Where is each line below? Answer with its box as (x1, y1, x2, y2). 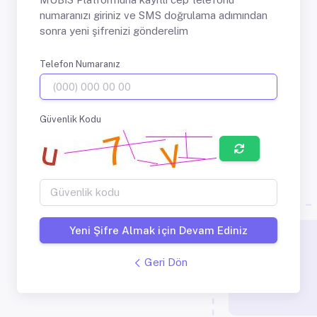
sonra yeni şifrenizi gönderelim (40, 24, 188, 37)
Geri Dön (144, 256, 188, 269)
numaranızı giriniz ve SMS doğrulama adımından (40, 8, 267, 21)
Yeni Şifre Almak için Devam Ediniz (69, 224, 248, 236)
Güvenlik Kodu (40, 114, 101, 125)
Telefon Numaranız (40, 58, 120, 69)
